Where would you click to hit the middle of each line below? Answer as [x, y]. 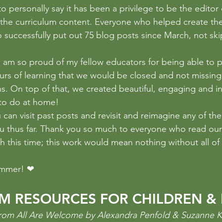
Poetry [113, 7]
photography [63, 7]
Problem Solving [168, 7]
